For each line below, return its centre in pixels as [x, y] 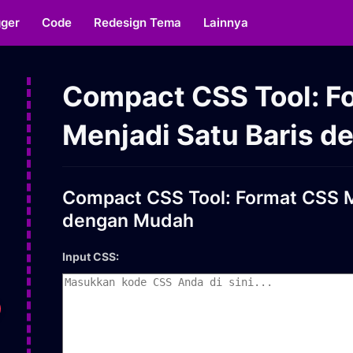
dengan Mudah [128, 221]
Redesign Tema [138, 22]
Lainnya [226, 22]
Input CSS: [91, 256]
